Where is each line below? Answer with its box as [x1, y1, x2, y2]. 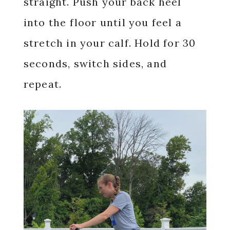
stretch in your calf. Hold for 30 [23, 36, 196, 49]
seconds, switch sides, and [23, 56, 167, 70]
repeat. [23, 77, 65, 90]
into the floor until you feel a [23, 15, 182, 29]
